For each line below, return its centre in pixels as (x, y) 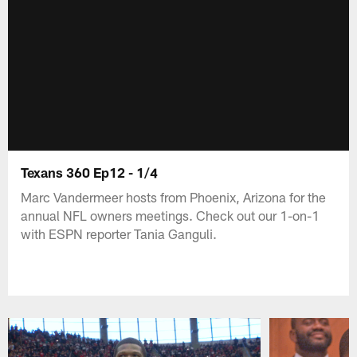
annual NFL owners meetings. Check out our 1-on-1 (171, 215)
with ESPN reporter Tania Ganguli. (119, 233)
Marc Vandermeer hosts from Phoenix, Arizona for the (174, 196)
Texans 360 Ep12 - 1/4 (90, 172)
